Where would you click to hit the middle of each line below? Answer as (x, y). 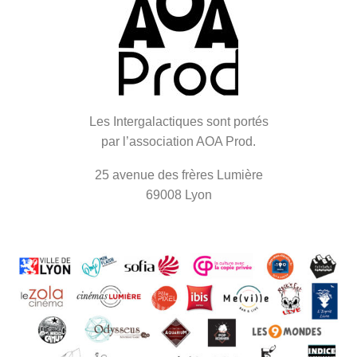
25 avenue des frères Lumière (178, 175)
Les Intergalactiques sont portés (178, 121)
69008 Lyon (178, 194)
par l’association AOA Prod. (178, 141)
